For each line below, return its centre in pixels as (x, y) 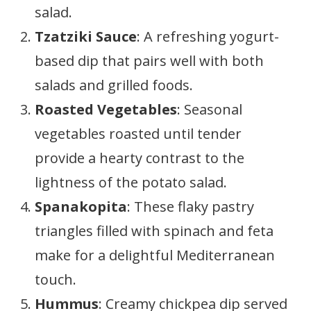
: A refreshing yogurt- (208, 36)
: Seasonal (210, 109)
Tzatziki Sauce (86, 36)
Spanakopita (81, 207)
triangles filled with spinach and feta (154, 231)
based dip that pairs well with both (149, 61)
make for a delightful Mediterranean (155, 255)
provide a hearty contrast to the (140, 158)
